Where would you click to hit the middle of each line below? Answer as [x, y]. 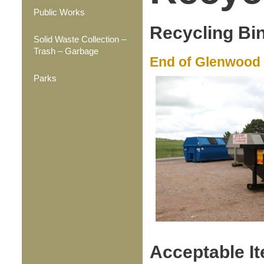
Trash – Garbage [66, 51]
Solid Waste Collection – [80, 39]
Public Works [59, 12]
